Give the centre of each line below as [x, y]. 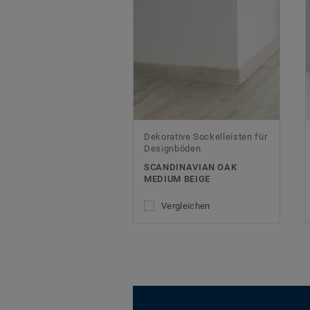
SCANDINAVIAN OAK [191, 167]
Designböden [173, 149]
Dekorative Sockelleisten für [206, 137]
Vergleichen [186, 206]
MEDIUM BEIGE [177, 179]
